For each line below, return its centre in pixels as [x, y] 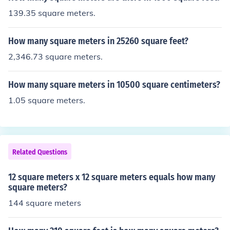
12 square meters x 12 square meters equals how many [112, 177]
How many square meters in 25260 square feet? [98, 41]
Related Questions [40, 152]
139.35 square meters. [52, 13]
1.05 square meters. [47, 100]
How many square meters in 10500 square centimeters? [114, 85]
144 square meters [45, 203]
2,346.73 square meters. [55, 56]
